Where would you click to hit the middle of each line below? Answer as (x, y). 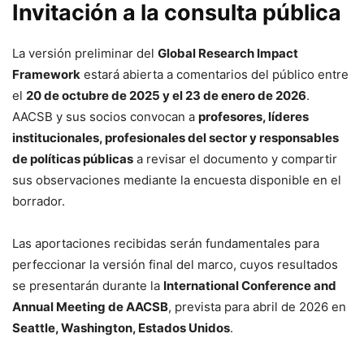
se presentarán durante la (88, 285)
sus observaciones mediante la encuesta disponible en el (177, 180)
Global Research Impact (228, 53)
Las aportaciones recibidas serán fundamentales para (166, 243)
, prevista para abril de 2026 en (257, 306)
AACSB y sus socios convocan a (105, 116)
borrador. (39, 201)
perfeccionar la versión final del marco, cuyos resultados (175, 264)
